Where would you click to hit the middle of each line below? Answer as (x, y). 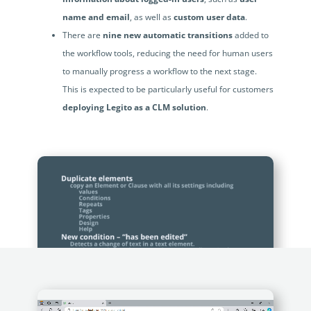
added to (250, 35)
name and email (96, 17)
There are (82, 35)
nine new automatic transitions (167, 35)
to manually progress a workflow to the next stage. (159, 72)
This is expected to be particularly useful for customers (168, 90)
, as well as (151, 17)
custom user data (209, 17)
